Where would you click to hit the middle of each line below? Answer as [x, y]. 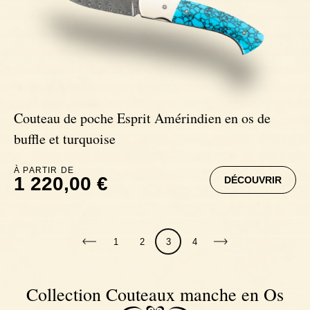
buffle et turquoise [65, 139]
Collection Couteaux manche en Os [155, 294]
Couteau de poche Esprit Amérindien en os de [142, 118]
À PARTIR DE [44, 171]
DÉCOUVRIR [253, 180]
